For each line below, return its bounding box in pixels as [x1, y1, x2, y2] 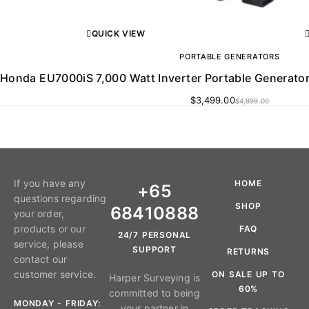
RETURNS [226, 246, 270, 257]
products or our [14, 222, 86, 235]
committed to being [109, 286, 200, 299]
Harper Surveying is [108, 271, 201, 283]
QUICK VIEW [91, 28, 146, 39]
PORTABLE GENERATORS [179, 52, 280, 62]
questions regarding [14, 192, 107, 204]
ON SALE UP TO [212, 268, 285, 279]
